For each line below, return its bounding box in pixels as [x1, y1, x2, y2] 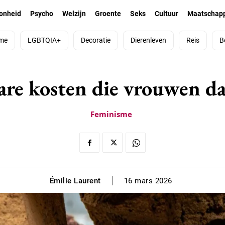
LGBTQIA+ [27, 36, 61, 45]
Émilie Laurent [49, 176, 101, 185]
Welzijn [62, 10, 86, 18]
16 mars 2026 [124, 176, 172, 186]
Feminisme [90, 109, 132, 120]
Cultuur [154, 10, 178, 18]
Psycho [30, 10, 53, 18]
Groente [94, 10, 121, 18]
